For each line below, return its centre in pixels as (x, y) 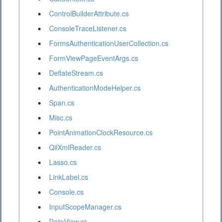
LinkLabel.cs (69, 177)
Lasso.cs (63, 162)
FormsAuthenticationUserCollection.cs (109, 43)
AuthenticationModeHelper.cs (95, 88)
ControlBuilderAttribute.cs (89, 14)
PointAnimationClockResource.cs (101, 133)
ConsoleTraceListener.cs (88, 28)
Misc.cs (61, 118)
